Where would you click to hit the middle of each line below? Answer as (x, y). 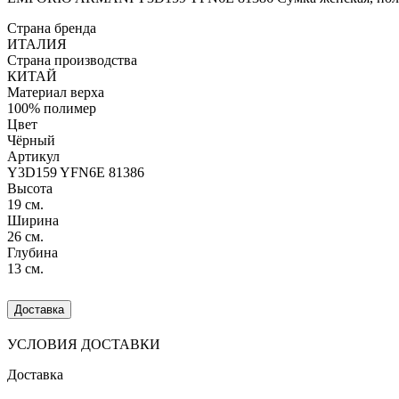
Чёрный (31, 140)
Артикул (33, 156)
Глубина (33, 252)
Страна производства (72, 60)
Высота (30, 188)
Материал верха (56, 92)
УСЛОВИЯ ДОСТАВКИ (84, 344)
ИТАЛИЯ (37, 44)
